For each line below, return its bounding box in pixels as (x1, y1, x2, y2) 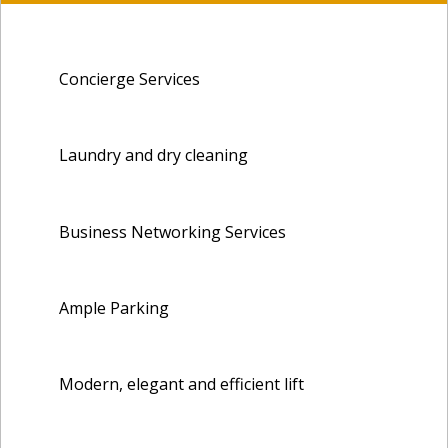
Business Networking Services (59, 220, 286, 243)
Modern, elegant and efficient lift (59, 372, 304, 395)
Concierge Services (59, 68, 200, 91)
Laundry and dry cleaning (59, 144, 248, 167)
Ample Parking (59, 296, 169, 319)
